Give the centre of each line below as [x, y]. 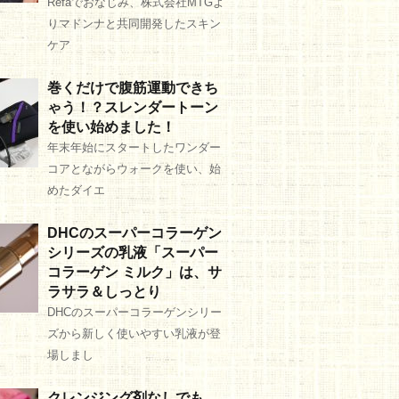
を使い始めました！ [111, 127]
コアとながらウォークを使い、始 [134, 169]
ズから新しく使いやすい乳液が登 [134, 334]
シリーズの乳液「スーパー [133, 252]
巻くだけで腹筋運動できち [133, 88]
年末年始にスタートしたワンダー [134, 147]
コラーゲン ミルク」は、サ [134, 272]
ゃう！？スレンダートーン [133, 107]
